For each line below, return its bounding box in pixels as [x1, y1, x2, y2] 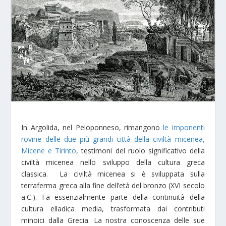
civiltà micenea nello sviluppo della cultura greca [21, 157, 205, 167]
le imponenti [163, 122, 205, 132]
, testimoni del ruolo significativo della [76, 145, 205, 155]
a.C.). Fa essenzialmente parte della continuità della [21, 192, 205, 202]
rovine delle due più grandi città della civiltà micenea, [21, 134, 205, 144]
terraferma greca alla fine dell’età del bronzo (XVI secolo [21, 180, 205, 190]
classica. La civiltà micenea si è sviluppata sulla [21, 168, 205, 179]
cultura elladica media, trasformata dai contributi [21, 203, 205, 213]
